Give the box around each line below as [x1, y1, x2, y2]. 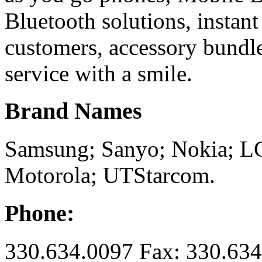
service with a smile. [5, 60, 192, 86]
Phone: [5, 199, 74, 226]
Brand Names [5, 98, 142, 125]
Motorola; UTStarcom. [5, 163, 215, 188]
